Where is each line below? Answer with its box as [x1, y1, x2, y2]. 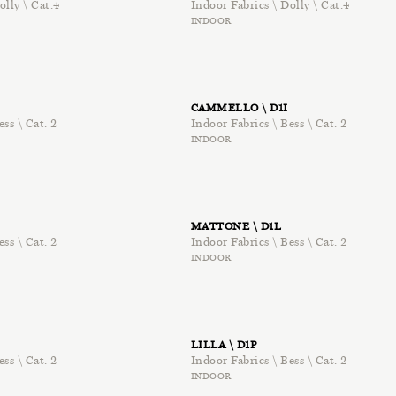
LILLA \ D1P [190, 339, 257, 351]
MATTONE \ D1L [190, 220, 282, 232]
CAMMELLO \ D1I [190, 102, 288, 114]
